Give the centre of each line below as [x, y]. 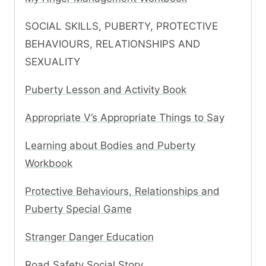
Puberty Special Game [78, 209]
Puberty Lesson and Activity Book [106, 90]
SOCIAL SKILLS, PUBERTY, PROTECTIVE [121, 26]
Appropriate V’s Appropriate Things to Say [125, 118]
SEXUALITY [53, 62]
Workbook [49, 164]
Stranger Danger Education [89, 237]
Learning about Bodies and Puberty [110, 146]
